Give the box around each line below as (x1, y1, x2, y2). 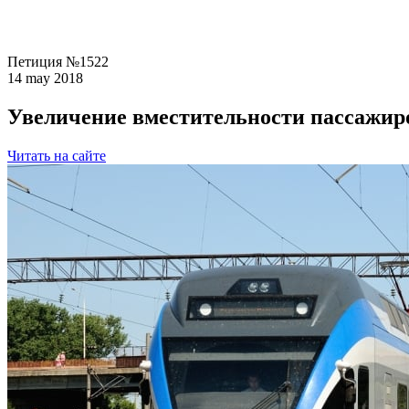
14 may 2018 (7, 70, 83, 86)
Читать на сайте (7, 147, 106, 163)
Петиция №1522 (7, 54, 109, 69)
